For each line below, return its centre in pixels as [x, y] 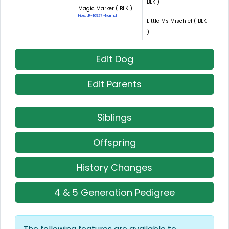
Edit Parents [114, 84]
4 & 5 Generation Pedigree [114, 192]
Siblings [114, 117]
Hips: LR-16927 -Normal [97, 15]
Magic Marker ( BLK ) [105, 8]
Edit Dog [114, 59]
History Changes [114, 167]
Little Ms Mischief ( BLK [177, 21]
